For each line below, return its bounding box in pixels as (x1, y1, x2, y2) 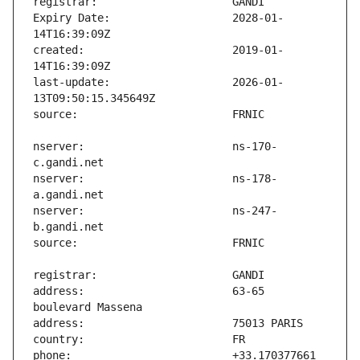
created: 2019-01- (33, 43, 284, 57)
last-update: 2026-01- (33, 76, 284, 89)
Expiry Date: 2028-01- (33, 11, 284, 25)
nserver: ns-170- (33, 140, 277, 153)
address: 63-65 (33, 284, 264, 298)
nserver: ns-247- (33, 204, 277, 218)
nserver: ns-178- (33, 172, 277, 186)
